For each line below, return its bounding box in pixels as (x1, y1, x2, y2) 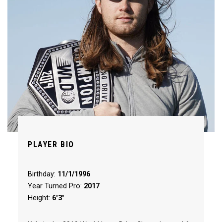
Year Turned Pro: (27, 182, 84, 190)
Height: (27, 194, 52, 202)
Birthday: (27, 170, 57, 178)
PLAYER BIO (27, 140, 74, 149)
